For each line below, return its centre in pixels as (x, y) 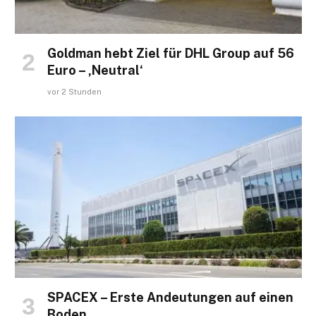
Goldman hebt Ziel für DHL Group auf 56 (171, 53)
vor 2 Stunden (74, 91)
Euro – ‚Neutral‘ (95, 70)
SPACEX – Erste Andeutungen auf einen (170, 297)
